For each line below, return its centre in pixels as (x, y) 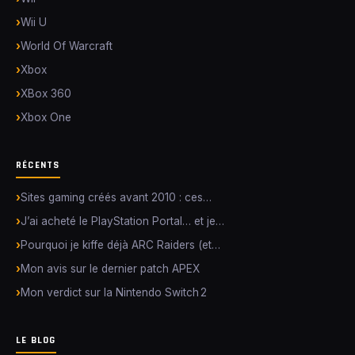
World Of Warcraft (67, 46)
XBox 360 (46, 94)
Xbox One (46, 117)
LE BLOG (36, 340)
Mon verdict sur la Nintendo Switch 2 (114, 292)
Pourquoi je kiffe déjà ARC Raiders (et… (120, 245)
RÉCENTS (38, 165)
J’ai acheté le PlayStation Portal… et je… (122, 221)
